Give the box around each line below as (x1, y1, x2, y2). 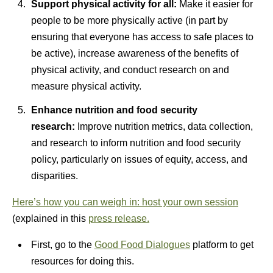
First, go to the (30, 239, 94, 250)
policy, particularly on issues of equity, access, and (30, 154, 247, 165)
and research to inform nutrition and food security (30, 138, 241, 148)
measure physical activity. (30, 81, 141, 91)
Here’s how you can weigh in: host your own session (12, 197, 238, 207)
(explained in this (12, 213, 88, 224)
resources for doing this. (30, 256, 134, 266)
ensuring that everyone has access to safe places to (30, 32, 253, 42)
